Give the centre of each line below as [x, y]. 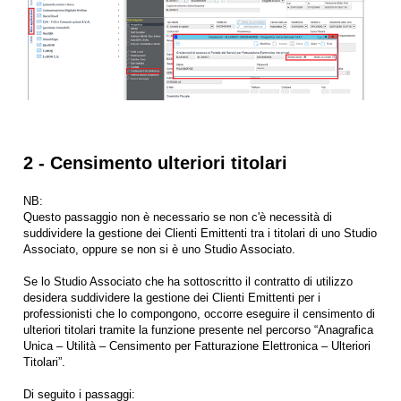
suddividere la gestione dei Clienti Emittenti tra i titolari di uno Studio [200, 233]
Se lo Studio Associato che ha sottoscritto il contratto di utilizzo [188, 281]
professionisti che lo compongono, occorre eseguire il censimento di [199, 313]
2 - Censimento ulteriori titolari [155, 162]
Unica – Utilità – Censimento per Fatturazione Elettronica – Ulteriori [197, 346]
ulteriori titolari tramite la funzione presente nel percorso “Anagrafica [198, 329]
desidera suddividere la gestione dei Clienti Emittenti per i [172, 297]
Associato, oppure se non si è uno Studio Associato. [159, 249]
